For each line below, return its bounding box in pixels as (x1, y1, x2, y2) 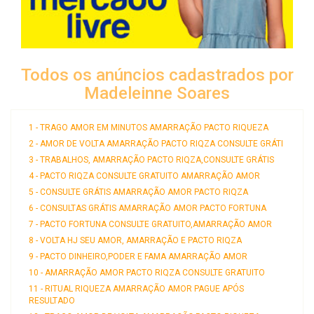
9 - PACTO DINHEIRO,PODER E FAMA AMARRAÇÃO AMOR (29, 252, 247, 262)
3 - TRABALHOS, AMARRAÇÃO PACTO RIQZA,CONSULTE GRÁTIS (29, 155, 274, 165)
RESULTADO (29, 296, 75, 306)
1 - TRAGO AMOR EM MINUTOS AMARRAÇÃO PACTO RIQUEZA (29, 123, 268, 133)
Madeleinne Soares (84, 83, 230, 104)
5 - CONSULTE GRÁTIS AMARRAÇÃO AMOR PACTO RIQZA (29, 187, 248, 198)
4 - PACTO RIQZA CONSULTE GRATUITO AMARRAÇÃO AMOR (29, 171, 260, 182)
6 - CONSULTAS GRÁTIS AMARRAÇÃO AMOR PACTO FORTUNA (29, 203, 266, 214)
